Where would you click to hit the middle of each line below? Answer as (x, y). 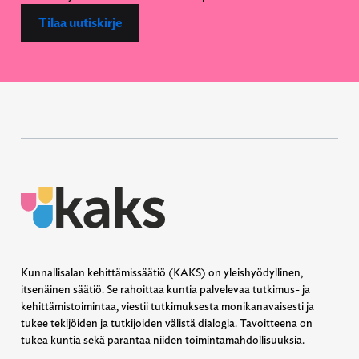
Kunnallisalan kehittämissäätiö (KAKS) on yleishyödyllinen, (162, 272)
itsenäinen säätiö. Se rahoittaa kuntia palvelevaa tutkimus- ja (165, 289)
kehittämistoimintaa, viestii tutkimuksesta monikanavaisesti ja (167, 306)
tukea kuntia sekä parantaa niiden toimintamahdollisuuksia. (163, 340)
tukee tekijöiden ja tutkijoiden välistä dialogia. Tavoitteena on (167, 323)
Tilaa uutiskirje (80, 22)
